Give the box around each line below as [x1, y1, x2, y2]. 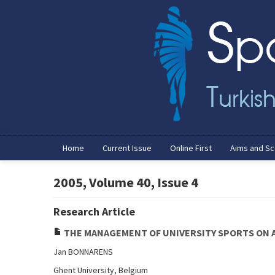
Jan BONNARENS [53, 246, 113, 257]
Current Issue [103, 142, 152, 153]
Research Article [53, 204, 135, 219]
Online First [170, 142, 212, 153]
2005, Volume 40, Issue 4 [53, 174, 198, 191]
